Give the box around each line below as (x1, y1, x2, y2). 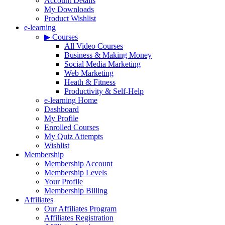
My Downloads (44, 5, 94, 14)
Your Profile (44, 177, 83, 186)
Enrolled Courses (44, 123, 99, 132)
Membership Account (44, 159, 113, 168)
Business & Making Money (64, 51, 152, 59)
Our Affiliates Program (44, 204, 117, 213)
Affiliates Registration (44, 213, 114, 222)
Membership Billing (44, 186, 107, 195)
